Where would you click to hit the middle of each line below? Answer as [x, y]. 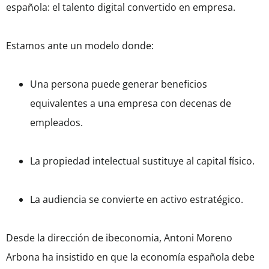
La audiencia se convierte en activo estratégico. [137, 200]
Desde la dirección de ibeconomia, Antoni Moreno [119, 238]
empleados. [56, 123]
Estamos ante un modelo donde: [80, 46]
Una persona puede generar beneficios [119, 84]
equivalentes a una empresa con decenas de [131, 104]
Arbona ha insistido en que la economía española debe [130, 257]
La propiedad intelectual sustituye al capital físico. [142, 161]
